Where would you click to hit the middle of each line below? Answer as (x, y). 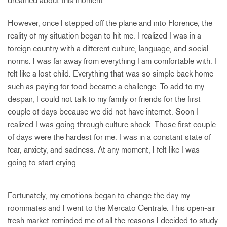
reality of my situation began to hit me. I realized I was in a (104, 35)
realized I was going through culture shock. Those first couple (112, 124)
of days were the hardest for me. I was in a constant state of (109, 137)
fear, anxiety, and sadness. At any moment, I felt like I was (104, 149)
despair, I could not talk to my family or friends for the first (104, 99)
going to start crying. (43, 162)
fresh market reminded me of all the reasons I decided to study (113, 220)
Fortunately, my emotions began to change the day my (99, 195)
